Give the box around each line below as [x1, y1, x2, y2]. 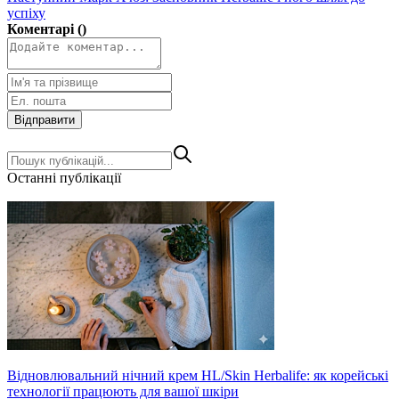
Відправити [14, 113, 75, 127]
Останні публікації [7, 170, 121, 186]
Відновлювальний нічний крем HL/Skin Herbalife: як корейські [7, 368, 388, 384]
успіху [7, 5, 45, 21]
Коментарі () [7, 21, 86, 37]
